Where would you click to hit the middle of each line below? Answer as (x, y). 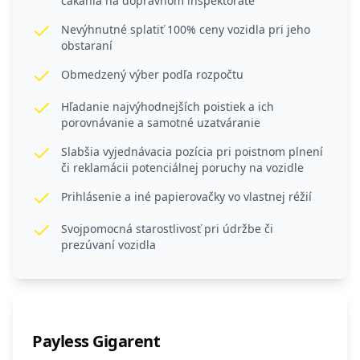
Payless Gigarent (96, 342)
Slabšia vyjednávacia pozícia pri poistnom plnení (192, 152)
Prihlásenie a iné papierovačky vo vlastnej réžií (186, 197)
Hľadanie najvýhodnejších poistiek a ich (168, 107)
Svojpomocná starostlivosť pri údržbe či (167, 229)
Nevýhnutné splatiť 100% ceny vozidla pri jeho (186, 30)
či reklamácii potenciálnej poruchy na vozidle (182, 168)
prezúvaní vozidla (108, 245)
